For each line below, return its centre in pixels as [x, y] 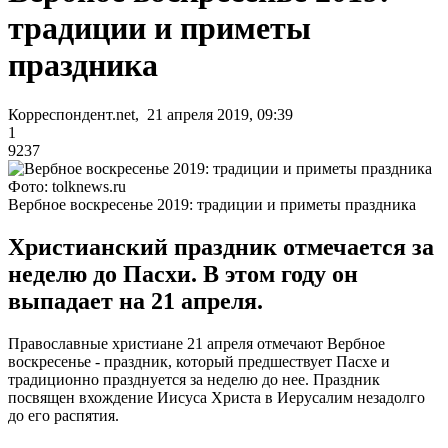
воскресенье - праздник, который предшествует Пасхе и [199, 361]
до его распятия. [63, 415]
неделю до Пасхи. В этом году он [183, 273]
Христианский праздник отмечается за [221, 246]
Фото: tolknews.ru [67, 186]
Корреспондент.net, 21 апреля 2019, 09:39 [150, 114]
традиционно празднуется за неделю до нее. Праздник [194, 379]
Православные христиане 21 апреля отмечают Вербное [196, 343]
